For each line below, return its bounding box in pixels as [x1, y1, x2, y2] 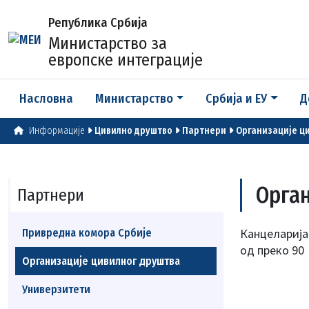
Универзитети [22, 283, 90, 296]
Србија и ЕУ [206, 91, 268, 106]
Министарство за [48, 34, 167, 53]
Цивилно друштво [94, 125, 172, 137]
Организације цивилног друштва [22, 255, 180, 268]
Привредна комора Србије [22, 226, 152, 239]
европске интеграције [48, 50, 203, 70]
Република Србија [48, 15, 148, 30]
